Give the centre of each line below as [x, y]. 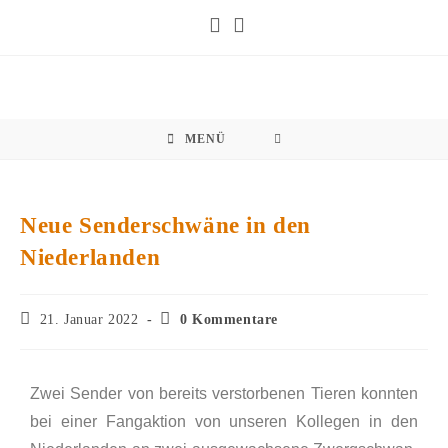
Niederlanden [90, 257]
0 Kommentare [229, 319]
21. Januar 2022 [89, 319]
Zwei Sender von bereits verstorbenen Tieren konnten [224, 393]
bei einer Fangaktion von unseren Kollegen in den [224, 421]
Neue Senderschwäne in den [166, 225]
